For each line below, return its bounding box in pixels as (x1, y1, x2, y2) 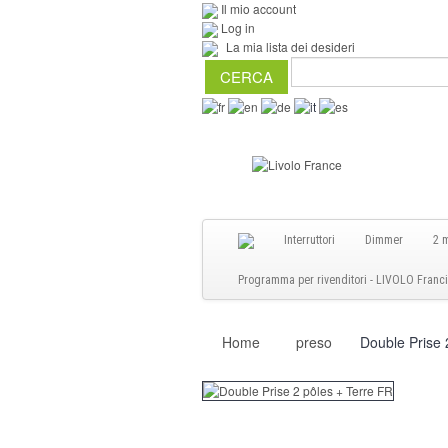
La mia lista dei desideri (226, 37, 355, 55)
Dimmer (365, 233, 403, 248)
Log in (221, 18, 255, 36)
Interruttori (284, 233, 335, 248)
